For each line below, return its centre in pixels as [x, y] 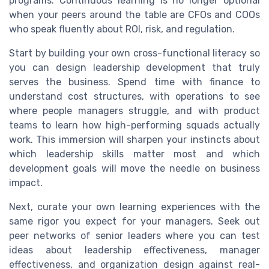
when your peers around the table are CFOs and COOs [134, 14]
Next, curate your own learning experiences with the [134, 207]
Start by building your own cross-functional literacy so [134, 53]
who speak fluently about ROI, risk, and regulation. [122, 29]
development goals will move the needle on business [134, 168]
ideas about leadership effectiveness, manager [134, 250]
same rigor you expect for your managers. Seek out [134, 221]
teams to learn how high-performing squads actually [134, 125]
